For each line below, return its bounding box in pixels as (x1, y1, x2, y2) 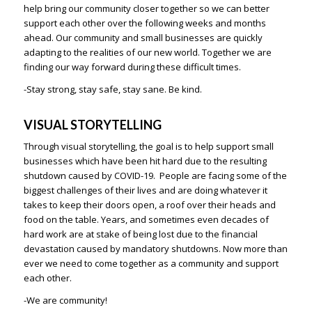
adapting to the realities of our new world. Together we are (23, 46, 272, 59)
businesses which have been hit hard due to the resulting (23, 155, 267, 168)
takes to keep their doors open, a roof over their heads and (23, 198, 276, 212)
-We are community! (23, 294, 107, 307)
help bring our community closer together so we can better (23, 2, 270, 15)
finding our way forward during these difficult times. (23, 61, 241, 74)
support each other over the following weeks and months (23, 17, 266, 30)
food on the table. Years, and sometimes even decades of (23, 213, 269, 226)
